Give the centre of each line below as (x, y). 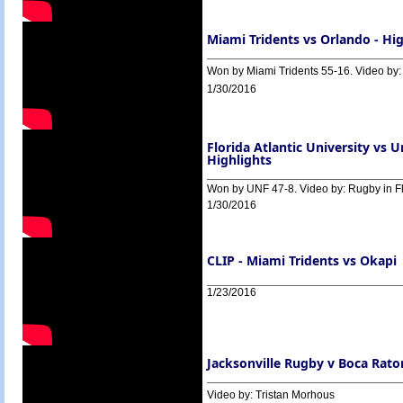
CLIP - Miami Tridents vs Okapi (302, 260)
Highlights (239, 160)
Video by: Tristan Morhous (271, 395)
